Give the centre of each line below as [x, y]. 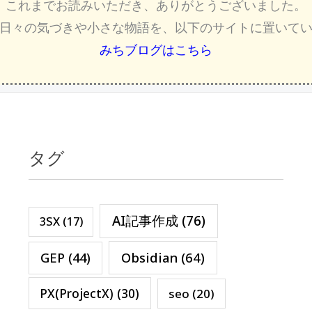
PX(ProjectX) [77, 293]
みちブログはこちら [156, 50]
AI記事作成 [146, 221]
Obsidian [149, 258]
